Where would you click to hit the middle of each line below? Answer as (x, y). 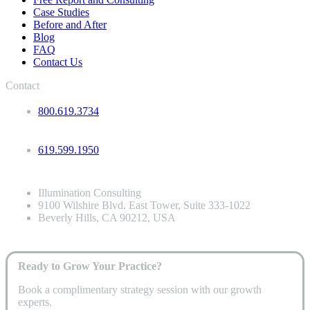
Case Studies (61, 12)
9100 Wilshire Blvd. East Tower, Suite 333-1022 (144, 205)
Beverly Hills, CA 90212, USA (107, 217)
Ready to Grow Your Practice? (90, 266)
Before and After (70, 24)
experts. (35, 302)
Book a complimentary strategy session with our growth (140, 289)
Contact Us (58, 62)
